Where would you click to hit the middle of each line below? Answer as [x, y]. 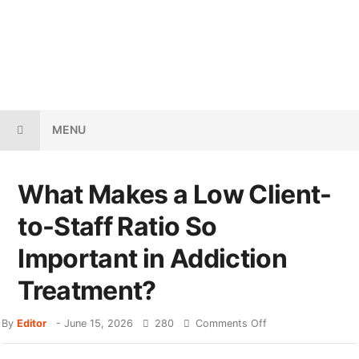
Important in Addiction [153, 274]
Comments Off [232, 339]
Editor [32, 339]
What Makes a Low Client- [174, 210]
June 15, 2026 [99, 339]
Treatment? [87, 307]
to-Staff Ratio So [117, 242]
